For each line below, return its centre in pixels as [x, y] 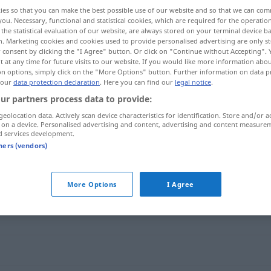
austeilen [112, 134]
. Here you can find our [137, 82]
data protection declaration [57, 82]
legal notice [193, 82]
